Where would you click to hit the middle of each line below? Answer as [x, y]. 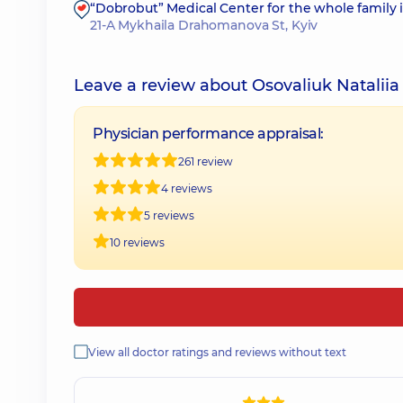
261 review [206, 161]
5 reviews [169, 215]
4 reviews [187, 188]
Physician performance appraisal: [208, 134]
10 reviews [137, 242]
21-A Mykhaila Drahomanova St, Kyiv [204, 25]
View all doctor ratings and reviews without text [217, 352]
